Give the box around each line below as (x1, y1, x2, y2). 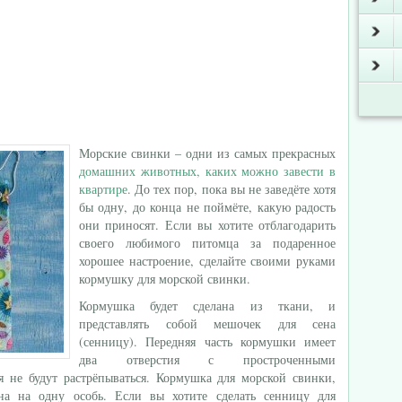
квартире (79, 180, 127, 197)
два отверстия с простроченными (79, 351, 336, 368)
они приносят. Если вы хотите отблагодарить (79, 216, 336, 233)
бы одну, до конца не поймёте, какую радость (79, 198, 336, 215)
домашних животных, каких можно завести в (79, 162, 336, 179)
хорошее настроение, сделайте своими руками (79, 252, 336, 269)
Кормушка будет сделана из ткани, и (79, 297, 336, 314)
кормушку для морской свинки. (79, 270, 250, 287)
